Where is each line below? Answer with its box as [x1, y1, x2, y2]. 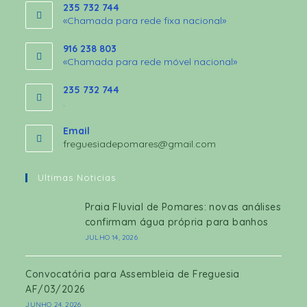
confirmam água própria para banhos [84, 215, 269, 228]
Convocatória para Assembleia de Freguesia [25, 267, 240, 280]
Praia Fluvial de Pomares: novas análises [84, 200, 281, 213]
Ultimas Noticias [38, 172, 116, 183]
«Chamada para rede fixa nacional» [63, 14, 227, 27]
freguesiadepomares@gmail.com [63, 138, 217, 150]
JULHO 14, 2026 [84, 232, 138, 242]
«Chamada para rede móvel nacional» [63, 56, 238, 68]
